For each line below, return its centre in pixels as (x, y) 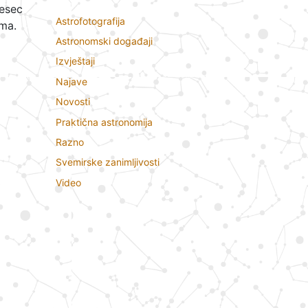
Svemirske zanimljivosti (108, 162)
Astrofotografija (90, 21)
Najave (71, 81)
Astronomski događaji (104, 41)
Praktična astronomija (104, 122)
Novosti (73, 102)
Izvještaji (75, 61)
